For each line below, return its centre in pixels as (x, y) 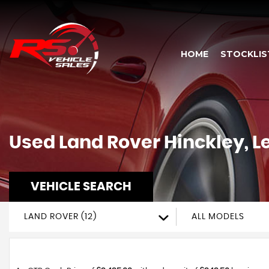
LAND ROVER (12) (60, 217)
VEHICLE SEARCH (81, 187)
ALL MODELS (218, 217)
